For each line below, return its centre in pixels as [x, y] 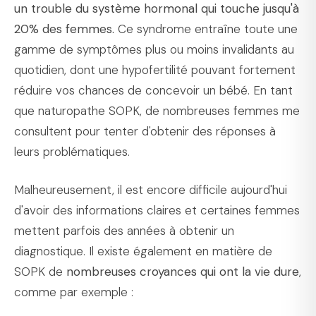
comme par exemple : [74, 292]
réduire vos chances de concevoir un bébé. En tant [153, 90]
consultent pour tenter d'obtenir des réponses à [145, 131]
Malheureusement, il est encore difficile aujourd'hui [151, 190]
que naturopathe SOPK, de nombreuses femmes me [157, 110]
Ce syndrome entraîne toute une [206, 29]
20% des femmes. [64, 29]
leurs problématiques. [72, 151]
